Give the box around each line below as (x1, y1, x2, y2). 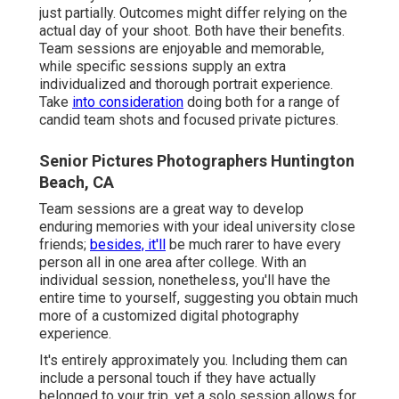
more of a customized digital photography (39, 307, 299, 325)
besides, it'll (90, 236, 166, 254)
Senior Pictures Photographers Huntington (39, 151, 354, 171)
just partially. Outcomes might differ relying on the (39, 4, 347, 22)
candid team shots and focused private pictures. (39, 111, 338, 129)
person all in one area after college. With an (39, 254, 306, 272)
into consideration (72, 94, 183, 111)
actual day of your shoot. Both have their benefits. (39, 22, 345, 40)
